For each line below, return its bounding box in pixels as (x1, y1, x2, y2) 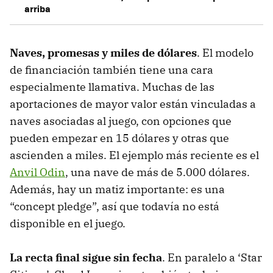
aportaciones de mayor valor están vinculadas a (10, 96, 256, 111)
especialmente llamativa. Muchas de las (10, 79, 214, 94)
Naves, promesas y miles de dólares (10, 45, 197, 60)
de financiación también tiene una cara (10, 62, 213, 77)
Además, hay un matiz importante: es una (10, 182, 225, 196)
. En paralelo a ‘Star (162, 250, 262, 264)
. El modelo (197, 45, 253, 60)
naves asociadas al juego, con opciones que (10, 113, 232, 128)
